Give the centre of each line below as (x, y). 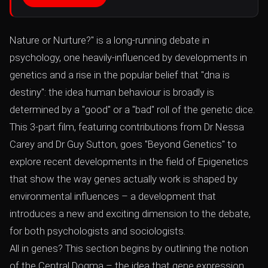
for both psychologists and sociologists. (98, 231)
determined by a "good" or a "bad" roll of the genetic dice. (132, 109)
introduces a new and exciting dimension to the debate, (130, 214)
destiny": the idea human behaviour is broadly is (112, 92)
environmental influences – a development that (113, 196)
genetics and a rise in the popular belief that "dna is (120, 75)
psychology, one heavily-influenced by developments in (128, 57)
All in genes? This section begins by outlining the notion (129, 248)
